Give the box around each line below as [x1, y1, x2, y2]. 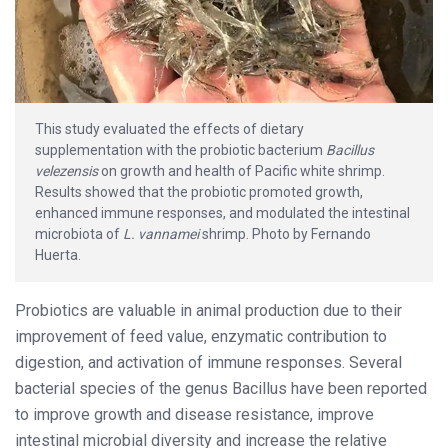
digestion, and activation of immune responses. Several [15, 352, 402, 372]
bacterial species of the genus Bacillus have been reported [15, 378, 427, 398]
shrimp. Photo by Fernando [199, 225, 371, 242]
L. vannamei [123, 225, 199, 242]
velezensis [35, 162, 98, 179]
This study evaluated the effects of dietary [35, 120, 304, 137]
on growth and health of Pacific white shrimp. [98, 162, 385, 179]
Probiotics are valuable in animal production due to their [15, 300, 402, 320]
